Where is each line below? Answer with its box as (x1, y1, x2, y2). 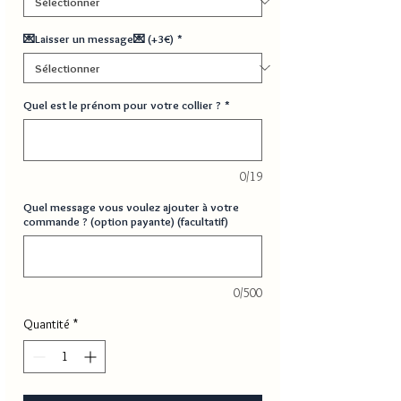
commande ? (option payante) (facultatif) (23, 213, 228, 228)
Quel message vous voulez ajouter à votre (23, 199, 239, 214)
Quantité (23, 315, 70, 332)
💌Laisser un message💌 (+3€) (23, 30, 174, 46)
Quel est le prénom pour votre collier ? (23, 97, 221, 112)
